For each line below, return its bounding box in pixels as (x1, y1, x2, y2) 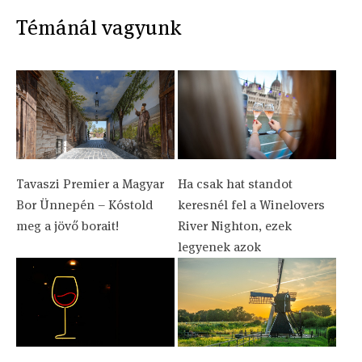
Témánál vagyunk (16, 13, 181, 41)
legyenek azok (177, 238, 261, 255)
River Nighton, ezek (177, 217, 292, 234)
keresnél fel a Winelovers (177, 196, 325, 213)
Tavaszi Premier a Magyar (16, 175, 164, 192)
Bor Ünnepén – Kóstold (16, 196, 154, 213)
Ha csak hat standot (177, 175, 293, 192)
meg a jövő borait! (16, 217, 119, 234)
